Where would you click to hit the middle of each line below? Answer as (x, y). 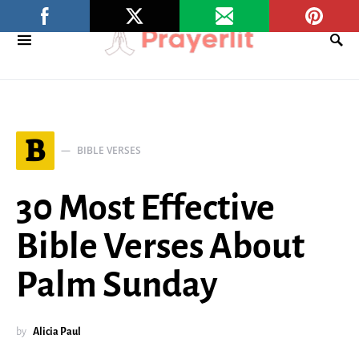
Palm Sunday (117, 285)
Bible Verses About (160, 247)
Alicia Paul (57, 332)
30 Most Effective (145, 208)
